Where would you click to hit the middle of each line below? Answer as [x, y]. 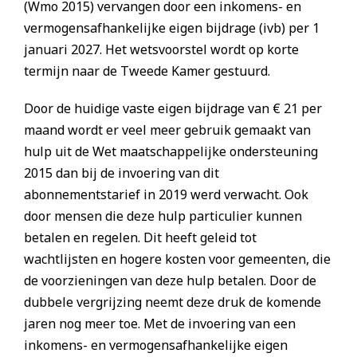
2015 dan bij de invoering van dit [122, 173]
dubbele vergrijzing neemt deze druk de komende [173, 302]
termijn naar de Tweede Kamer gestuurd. [147, 71]
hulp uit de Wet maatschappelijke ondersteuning [171, 152]
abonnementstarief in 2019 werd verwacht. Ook [166, 195]
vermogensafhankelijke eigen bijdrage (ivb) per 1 [172, 28]
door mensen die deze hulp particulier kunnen [163, 216]
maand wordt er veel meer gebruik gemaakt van [167, 130]
